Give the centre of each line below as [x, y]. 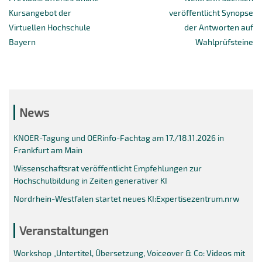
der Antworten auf [219, 27]
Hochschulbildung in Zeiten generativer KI [90, 180]
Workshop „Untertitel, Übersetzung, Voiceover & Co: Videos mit [129, 253]
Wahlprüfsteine [224, 42]
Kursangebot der [40, 12]
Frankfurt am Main [48, 150]
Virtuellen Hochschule [50, 27]
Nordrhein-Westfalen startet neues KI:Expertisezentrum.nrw [126, 198]
